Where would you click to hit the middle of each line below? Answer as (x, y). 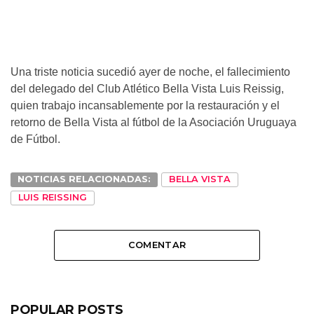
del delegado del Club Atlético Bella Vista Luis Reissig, (147, 89)
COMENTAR (157, 245)
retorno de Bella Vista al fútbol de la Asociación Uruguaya (153, 123)
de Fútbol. (35, 139)
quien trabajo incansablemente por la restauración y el (145, 106)
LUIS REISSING (53, 198)
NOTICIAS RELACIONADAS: (84, 179)
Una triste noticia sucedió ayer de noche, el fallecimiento (150, 72)
